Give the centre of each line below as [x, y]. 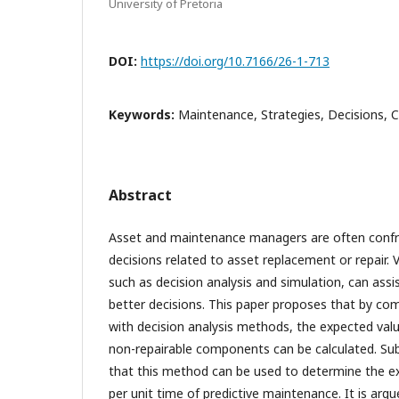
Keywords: [143, 114]
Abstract [140, 195]
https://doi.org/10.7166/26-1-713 [235, 61]
